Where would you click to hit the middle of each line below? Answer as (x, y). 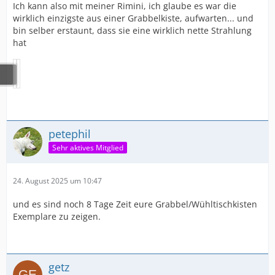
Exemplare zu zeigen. (57, 216)
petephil (70, 134)
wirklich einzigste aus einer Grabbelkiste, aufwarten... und (133, 18)
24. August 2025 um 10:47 (57, 180)
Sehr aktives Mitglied (88, 148)
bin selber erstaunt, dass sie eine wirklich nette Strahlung (132, 30)
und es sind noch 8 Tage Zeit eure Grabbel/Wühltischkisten (135, 204)
